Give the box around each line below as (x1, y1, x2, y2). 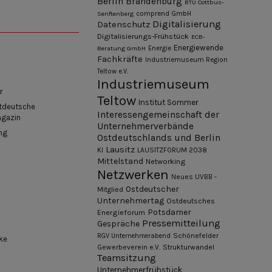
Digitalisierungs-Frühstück (97, 31, 189, 41)
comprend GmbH (136, 9, 191, 18)
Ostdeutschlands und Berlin (97, 132, 220, 143)
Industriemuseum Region (145, 55, 228, 64)
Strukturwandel (163, 242, 214, 251)
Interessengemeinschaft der (97, 109, 219, 120)
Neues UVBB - (171, 172, 217, 181)
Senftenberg (97, 9, 134, 18)
